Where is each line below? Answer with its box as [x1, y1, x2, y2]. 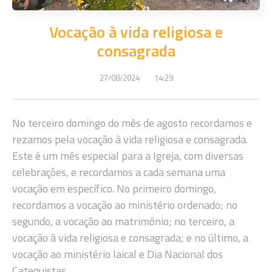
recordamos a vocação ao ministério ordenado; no [12, 196, 237, 213]
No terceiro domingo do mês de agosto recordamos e [12, 114, 252, 131]
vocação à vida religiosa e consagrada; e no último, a [12, 229, 248, 246]
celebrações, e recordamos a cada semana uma [12, 163, 225, 180]
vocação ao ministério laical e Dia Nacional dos [12, 245, 223, 262]
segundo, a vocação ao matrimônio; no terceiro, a [12, 212, 234, 229]
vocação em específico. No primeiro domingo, [12, 180, 216, 197]
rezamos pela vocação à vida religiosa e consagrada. [12, 131, 248, 148]
